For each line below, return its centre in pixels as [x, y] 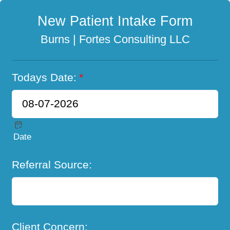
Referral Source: [52, 164]
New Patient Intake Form [115, 21]
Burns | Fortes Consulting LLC [115, 39]
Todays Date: [44, 77]
